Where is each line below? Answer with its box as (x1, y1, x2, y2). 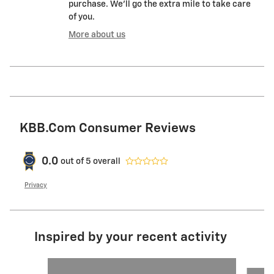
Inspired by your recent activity (34, 231, 227, 245)
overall (91, 157, 120, 166)
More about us (68, 31, 125, 40)
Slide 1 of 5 (19, 259, 61, 268)
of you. (68, 13, 95, 22)
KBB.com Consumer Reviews (20, 122, 196, 136)
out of (61, 157, 86, 166)
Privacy (24, 182, 47, 189)
